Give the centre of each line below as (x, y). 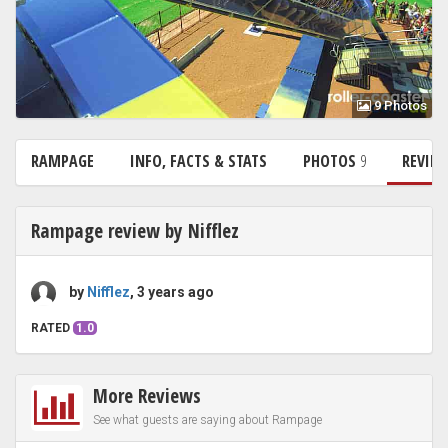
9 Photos (399, 106)
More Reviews (147, 396)
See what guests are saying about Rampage (207, 420)
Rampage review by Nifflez (135, 231)
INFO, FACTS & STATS (198, 161)
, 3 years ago (172, 292)
